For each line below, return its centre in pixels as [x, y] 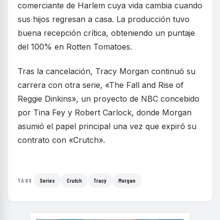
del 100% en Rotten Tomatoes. [75, 47]
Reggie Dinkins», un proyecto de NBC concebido [109, 99]
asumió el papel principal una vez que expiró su [107, 126]
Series [48, 180]
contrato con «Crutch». [61, 140]
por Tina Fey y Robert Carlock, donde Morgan [105, 113]
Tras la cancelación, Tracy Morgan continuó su [107, 71]
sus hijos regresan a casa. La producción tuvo [104, 19]
